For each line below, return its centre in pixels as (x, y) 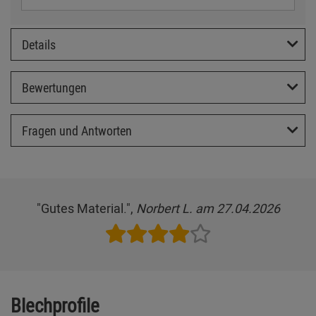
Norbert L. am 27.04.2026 (208, 208)
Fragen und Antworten (77, 130)
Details (39, 45)
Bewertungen (54, 87)
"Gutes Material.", (86, 208)
